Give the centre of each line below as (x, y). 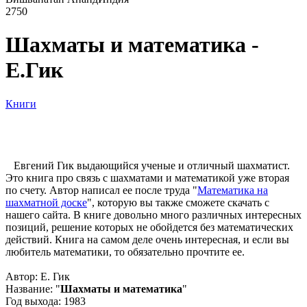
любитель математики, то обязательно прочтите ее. (125, 251)
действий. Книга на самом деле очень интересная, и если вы (147, 239)
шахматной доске (46, 202)
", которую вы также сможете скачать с (178, 202)
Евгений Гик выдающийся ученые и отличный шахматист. (148, 165)
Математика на (233, 190)
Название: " (33, 288)
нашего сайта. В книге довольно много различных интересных (153, 214)
